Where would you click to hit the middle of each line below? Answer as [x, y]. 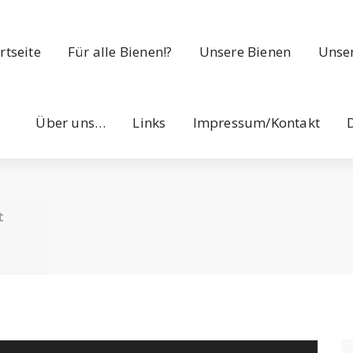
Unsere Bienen [245, 52]
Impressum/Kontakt [256, 123]
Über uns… [71, 123]
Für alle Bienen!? [120, 52]
